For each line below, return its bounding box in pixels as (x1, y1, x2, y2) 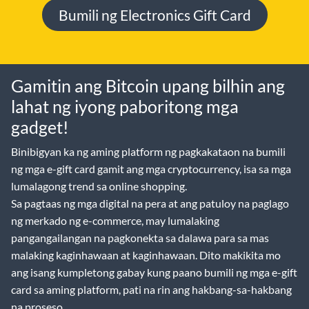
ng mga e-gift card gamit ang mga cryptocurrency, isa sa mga (11, 161, 291, 175)
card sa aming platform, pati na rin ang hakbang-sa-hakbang (11, 282, 292, 296)
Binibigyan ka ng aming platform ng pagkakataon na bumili (11, 144, 286, 158)
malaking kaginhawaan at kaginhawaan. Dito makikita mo (11, 248, 281, 261)
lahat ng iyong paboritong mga (11, 95, 239, 117)
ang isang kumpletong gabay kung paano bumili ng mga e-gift (11, 265, 297, 279)
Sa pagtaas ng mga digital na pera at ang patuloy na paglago (11, 196, 289, 210)
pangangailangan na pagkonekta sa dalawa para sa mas (11, 230, 269, 244)
